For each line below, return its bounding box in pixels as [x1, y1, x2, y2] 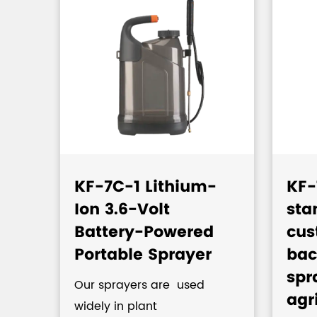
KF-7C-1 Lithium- [74, 175, 217, 197]
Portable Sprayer [74, 243, 212, 265]
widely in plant [74, 297, 157, 316]
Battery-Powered [74, 221, 214, 243]
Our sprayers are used [74, 276, 204, 294]
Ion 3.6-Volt [74, 198, 170, 220]
